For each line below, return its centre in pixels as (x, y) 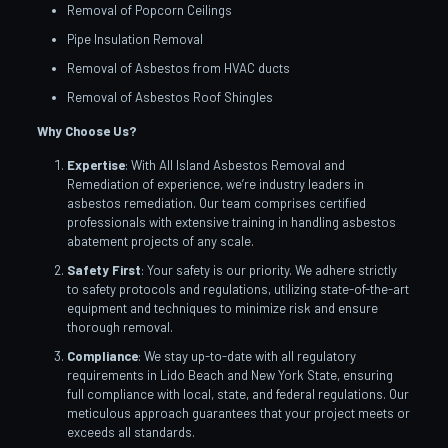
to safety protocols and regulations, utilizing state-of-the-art (237, 289)
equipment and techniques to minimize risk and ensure (222, 308)
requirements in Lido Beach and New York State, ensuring (229, 375)
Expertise (95, 165)
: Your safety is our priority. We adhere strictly (268, 270)
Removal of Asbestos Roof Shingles (169, 97)
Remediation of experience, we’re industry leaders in (215, 184)
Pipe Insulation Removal (134, 39)
